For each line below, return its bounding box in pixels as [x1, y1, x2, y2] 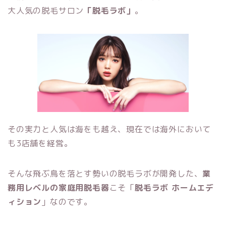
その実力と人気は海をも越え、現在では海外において [8, 124, 211, 135]
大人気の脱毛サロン [8, 5, 84, 17]
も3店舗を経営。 [8, 138, 73, 149]
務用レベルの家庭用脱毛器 [8, 182, 109, 194]
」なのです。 [41, 196, 93, 208]
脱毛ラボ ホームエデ [135, 182, 214, 194]
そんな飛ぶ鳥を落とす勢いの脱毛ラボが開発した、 [8, 168, 203, 180]
